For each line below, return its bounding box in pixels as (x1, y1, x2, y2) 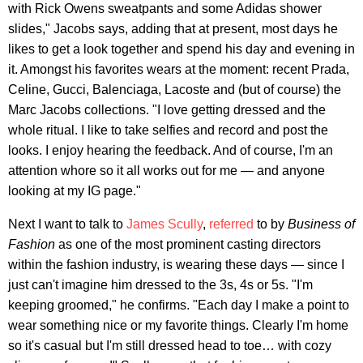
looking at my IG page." (8, 183, 141, 198)
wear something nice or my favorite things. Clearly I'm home (8, 318, 348, 332)
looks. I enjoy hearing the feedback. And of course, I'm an (8, 143, 333, 157)
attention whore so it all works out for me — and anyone (8, 163, 325, 177)
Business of (288, 216, 355, 231)
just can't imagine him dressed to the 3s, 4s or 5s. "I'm (8, 277, 313, 292)
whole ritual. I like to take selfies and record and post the (8, 122, 328, 137)
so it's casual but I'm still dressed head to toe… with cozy (8, 338, 331, 352)
